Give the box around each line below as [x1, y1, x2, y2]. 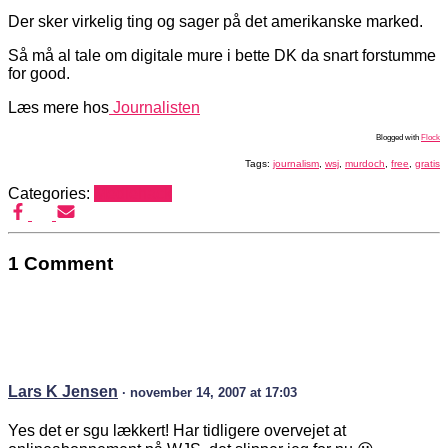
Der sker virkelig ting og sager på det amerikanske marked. [8, 13, 423, 31]
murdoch [345, 158, 385, 170]
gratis [415, 158, 440, 170]
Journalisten [109, 99, 200, 117]
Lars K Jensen [8, 382, 118, 400]
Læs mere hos [8, 99, 109, 117]
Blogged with [376, 133, 421, 143]
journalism [273, 158, 319, 170]
